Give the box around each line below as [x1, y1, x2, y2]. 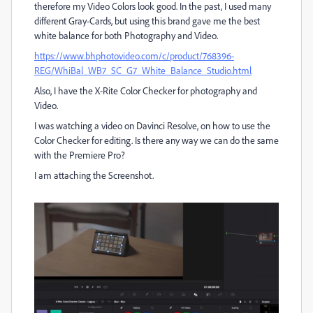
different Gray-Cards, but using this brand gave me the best [34, 15, 260, 27]
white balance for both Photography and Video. [34, 29, 218, 41]
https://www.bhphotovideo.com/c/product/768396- [34, 50, 234, 61]
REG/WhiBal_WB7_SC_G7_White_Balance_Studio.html [34, 64, 252, 76]
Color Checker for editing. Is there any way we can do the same [34, 134, 279, 146]
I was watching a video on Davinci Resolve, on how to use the [34, 119, 270, 131]
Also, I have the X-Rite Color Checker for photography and [34, 85, 257, 96]
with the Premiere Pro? [34, 149, 125, 161]
